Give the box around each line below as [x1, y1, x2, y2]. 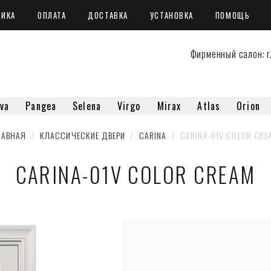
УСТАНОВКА [149, 9, 194, 21]
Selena [73, 99, 101, 113]
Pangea [25, 99, 57, 113]
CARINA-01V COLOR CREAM [15, 158, 256, 190]
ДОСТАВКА [88, 9, 128, 21]
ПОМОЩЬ [215, 9, 250, 21]
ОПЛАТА [37, 9, 67, 21]
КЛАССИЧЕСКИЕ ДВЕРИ [39, 129, 126, 142]
